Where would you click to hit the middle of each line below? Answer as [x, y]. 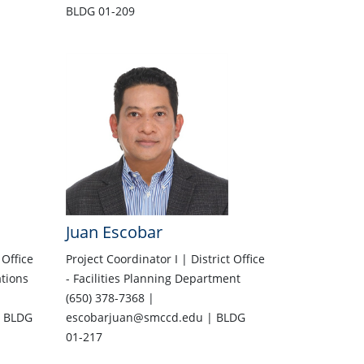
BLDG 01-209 [100, 11]
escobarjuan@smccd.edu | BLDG [155, 318]
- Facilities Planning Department [153, 279]
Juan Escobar [114, 232]
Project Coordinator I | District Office [165, 259]
